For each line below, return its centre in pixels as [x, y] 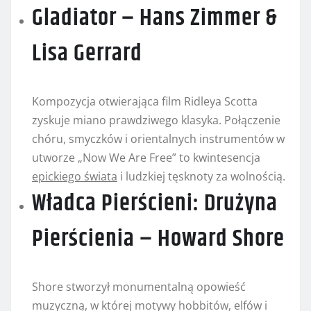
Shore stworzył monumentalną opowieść [139, 287]
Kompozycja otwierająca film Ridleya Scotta [145, 102]
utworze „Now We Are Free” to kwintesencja [146, 158]
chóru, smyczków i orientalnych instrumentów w [158, 139]
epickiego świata [75, 177]
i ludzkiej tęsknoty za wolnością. [201, 177]
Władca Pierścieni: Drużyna [155, 204]
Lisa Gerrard [87, 54]
